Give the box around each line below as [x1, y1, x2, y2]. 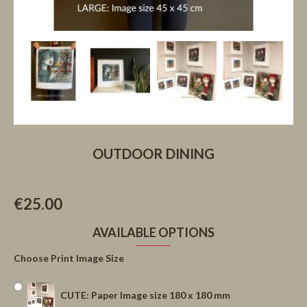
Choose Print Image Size [14, 252, 124, 264]
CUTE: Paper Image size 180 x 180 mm [60, 288, 230, 301]
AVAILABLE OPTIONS [93, 225, 214, 240]
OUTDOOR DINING [93, 145, 214, 162]
